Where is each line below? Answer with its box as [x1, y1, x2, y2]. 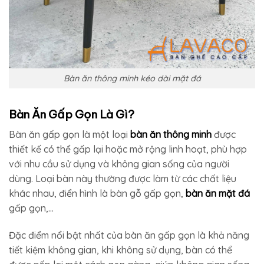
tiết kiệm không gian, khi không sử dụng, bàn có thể [9, 243, 232, 256]
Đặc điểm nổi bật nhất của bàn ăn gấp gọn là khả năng [9, 229, 249, 241]
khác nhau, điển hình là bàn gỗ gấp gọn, [9, 187, 186, 199]
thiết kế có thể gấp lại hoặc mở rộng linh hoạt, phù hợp [9, 143, 247, 155]
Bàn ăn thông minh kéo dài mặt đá [63, 72, 201, 84]
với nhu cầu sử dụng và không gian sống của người [9, 157, 229, 170]
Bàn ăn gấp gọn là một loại [9, 128, 130, 140]
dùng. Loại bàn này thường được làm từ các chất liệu [9, 172, 236, 184]
